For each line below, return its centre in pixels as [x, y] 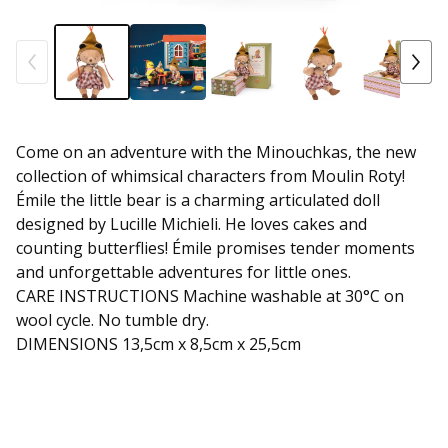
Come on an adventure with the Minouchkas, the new [216, 152]
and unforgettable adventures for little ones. [183, 272]
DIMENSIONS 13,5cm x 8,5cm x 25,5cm [158, 344]
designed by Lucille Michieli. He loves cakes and [191, 224]
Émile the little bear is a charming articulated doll [198, 200]
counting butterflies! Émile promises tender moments [215, 248]
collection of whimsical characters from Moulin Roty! [210, 176]
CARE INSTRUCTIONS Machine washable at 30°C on [210, 296]
